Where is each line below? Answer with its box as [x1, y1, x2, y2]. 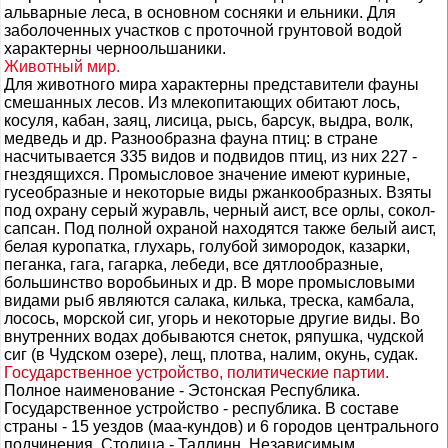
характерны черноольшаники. [4, 40, 226, 57]
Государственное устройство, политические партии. [4, 364, 389, 381]
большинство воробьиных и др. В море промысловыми [4, 274, 415, 291]
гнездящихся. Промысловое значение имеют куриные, [4, 166, 410, 183]
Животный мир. [4, 58, 120, 75]
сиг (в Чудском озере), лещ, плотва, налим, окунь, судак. [4, 346, 418, 363]
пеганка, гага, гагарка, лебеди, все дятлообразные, [4, 256, 383, 273]
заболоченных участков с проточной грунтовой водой [4, 22, 402, 39]
